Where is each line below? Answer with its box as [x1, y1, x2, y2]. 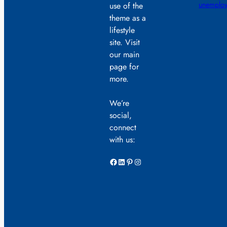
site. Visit [109, 36, 140, 49]
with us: [109, 134, 135, 146]
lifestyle [109, 24, 135, 36]
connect [109, 122, 136, 134]
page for [109, 61, 139, 73]
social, [109, 109, 132, 122]
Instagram [133, 155, 139, 167]
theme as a [109, 12, 146, 24]
